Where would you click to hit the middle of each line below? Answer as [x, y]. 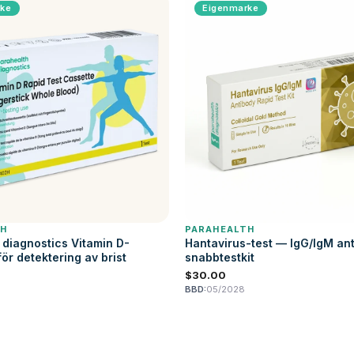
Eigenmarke [231, 8]
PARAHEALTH [220, 229]
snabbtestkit [220, 257]
